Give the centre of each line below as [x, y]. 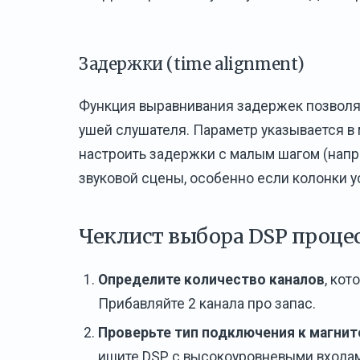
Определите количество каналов [211, 280]
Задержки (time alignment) [192, 63]
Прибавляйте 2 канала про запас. [207, 304]
